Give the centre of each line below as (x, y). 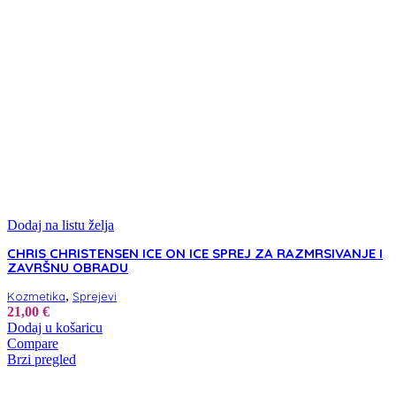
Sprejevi (95, 297)
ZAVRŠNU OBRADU (68, 268)
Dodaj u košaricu (55, 328)
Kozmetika (36, 297)
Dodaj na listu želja (61, 225)
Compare (33, 344)
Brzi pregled (42, 360)
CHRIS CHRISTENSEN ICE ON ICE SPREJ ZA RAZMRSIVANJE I (195, 254)
